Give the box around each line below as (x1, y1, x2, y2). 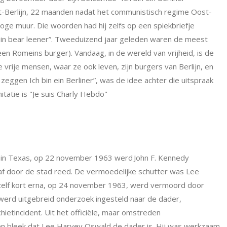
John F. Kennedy (134, 153, 189, 163)
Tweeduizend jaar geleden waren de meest (55, 34, 208, 44)
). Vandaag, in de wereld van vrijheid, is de (68, 48, 214, 58)
